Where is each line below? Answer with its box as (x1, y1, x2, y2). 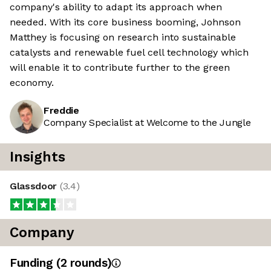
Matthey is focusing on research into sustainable (10, 31, 236, 44)
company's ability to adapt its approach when (10, 1, 222, 13)
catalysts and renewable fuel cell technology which (10, 47, 249, 59)
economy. (10, 77, 54, 89)
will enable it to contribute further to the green (10, 62, 230, 74)
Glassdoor (10, 180, 60, 192)
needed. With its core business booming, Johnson (10, 16, 241, 28)
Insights (10, 149, 65, 166)
